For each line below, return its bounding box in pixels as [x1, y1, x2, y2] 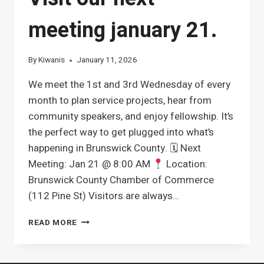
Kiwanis [38, 54, 65, 67]
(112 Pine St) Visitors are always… [28, 189, 179, 204]
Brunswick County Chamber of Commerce [28, 173, 214, 188]
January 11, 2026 [77, 54, 138, 67]
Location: [164, 157, 208, 172]
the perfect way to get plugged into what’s [28, 125, 214, 140]
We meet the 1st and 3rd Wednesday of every [28, 77, 230, 93]
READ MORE [28, 217, 78, 229]
